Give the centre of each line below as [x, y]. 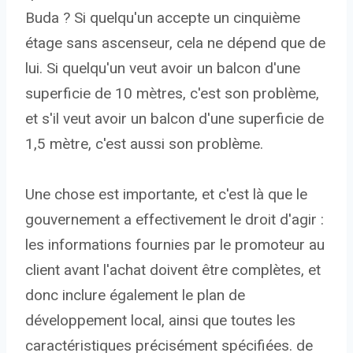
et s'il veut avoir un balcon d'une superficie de [175, 119]
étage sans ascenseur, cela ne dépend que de [175, 43]
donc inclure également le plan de [135, 295]
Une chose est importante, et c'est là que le [166, 195]
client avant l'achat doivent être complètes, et [173, 270]
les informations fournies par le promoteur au [175, 245]
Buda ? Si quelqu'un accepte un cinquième [163, 18]
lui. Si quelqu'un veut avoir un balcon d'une [163, 69]
